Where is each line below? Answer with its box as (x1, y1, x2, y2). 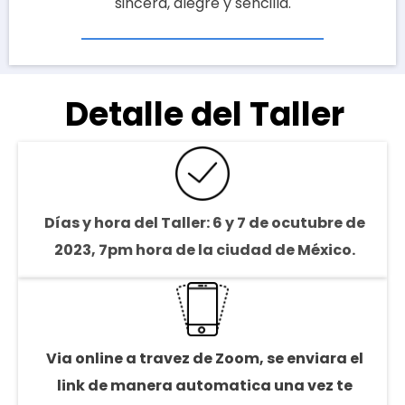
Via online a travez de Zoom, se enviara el (46, 348, 363, 370)
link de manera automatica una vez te (57, 375, 353, 397)
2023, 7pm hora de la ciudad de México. (54, 240, 355, 261)
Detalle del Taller (65, 91, 344, 138)
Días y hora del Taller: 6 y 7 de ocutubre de (44, 212, 365, 234)
